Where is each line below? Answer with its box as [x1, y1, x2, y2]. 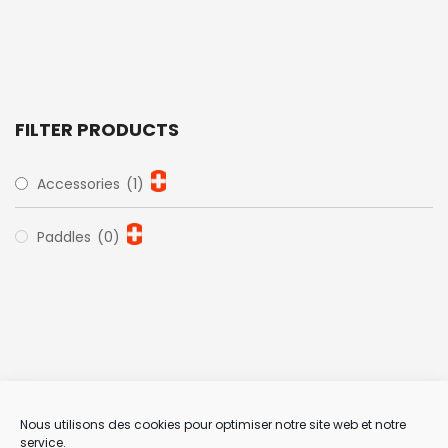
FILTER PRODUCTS [15, 117, 179, 143]
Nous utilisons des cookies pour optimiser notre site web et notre [20, 416, 406, 433]
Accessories [37, 174, 124, 195]
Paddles [37, 227, 95, 248]
